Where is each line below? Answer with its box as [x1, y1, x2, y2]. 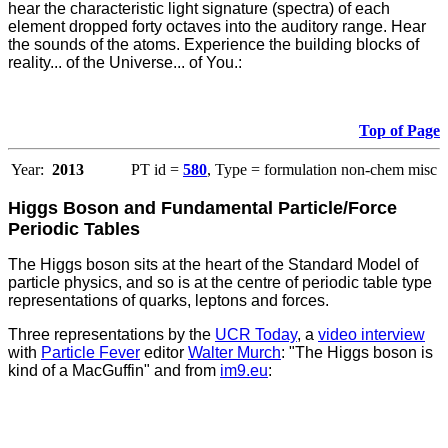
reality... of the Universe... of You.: [8, 54, 242, 72]
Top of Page [359, 122, 440, 140]
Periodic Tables [8, 219, 140, 240]
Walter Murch [188, 344, 281, 362]
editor [140, 344, 188, 362]
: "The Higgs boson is [281, 344, 433, 362]
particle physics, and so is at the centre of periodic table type [8, 274, 432, 292]
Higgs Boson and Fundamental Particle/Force [8, 198, 397, 219]
